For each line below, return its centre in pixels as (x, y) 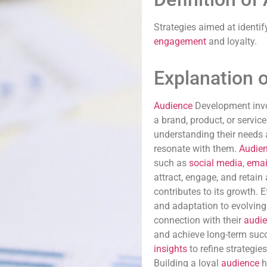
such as (171, 163)
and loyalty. (232, 41)
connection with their (199, 220)
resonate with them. (196, 149)
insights (170, 249)
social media (216, 163)
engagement (180, 41)
